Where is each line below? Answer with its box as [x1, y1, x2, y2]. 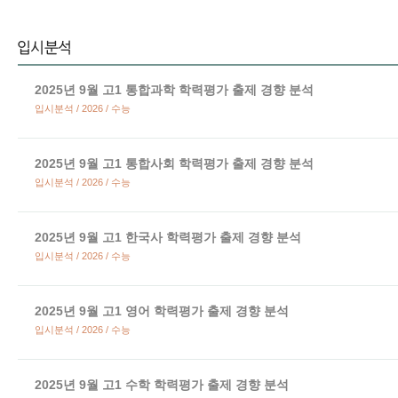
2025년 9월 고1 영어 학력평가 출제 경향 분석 [35, 304, 289, 318]
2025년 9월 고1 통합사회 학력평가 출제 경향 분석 [35, 156, 314, 171]
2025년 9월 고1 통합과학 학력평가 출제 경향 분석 [35, 83, 314, 97]
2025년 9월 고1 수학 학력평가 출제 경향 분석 [35, 378, 289, 392]
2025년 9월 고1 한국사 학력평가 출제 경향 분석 [35, 230, 301, 244]
